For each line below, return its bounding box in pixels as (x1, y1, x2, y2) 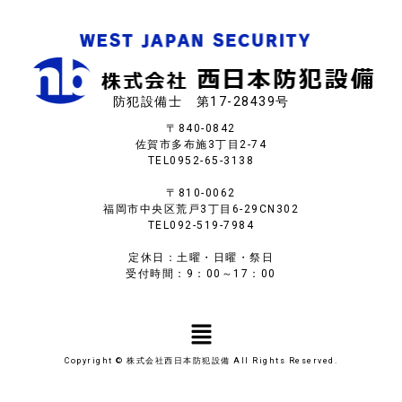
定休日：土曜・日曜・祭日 (128, 250, 274, 264)
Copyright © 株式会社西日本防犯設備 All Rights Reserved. (65, 355, 337, 365)
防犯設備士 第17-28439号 (112, 93, 290, 109)
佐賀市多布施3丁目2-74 (135, 137, 267, 151)
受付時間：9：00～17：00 (126, 267, 276, 280)
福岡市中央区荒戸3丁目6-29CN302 (103, 202, 299, 215)
